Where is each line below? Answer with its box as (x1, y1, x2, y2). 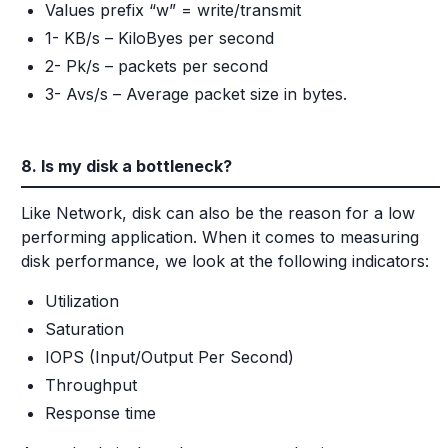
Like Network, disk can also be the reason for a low (21, 203, 415, 223)
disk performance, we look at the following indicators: (21, 251, 429, 271)
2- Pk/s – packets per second (45, 56, 268, 76)
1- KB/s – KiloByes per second (45, 28, 274, 48)
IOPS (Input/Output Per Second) (45, 347, 294, 367)
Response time (45, 403, 156, 423)
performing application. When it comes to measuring (21, 227, 419, 247)
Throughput (45, 375, 137, 395)
